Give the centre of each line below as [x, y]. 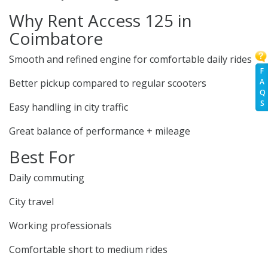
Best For [42, 157]
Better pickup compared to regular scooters [108, 83]
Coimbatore [56, 39]
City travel [31, 202]
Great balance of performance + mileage [100, 131]
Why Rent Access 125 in [100, 21]
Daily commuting [47, 178]
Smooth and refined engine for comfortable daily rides [130, 60]
